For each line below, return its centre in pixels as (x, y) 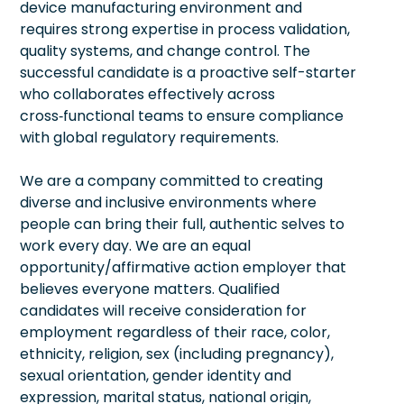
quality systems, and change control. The (165, 50)
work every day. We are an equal (135, 245)
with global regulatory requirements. (149, 137)
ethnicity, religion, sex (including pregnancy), (177, 353)
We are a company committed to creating (171, 180)
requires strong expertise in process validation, (185, 29)
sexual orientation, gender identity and (156, 375)
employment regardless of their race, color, (175, 332)
